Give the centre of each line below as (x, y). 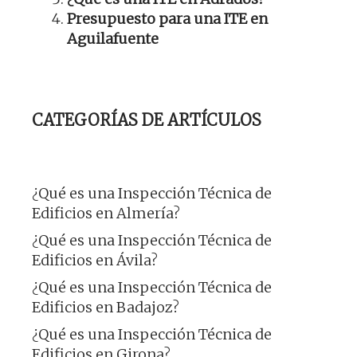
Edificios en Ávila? (95, 261)
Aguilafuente (113, 39)
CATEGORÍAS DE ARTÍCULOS (147, 120)
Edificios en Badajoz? (106, 308)
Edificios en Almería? (106, 214)
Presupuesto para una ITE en (167, 19)
